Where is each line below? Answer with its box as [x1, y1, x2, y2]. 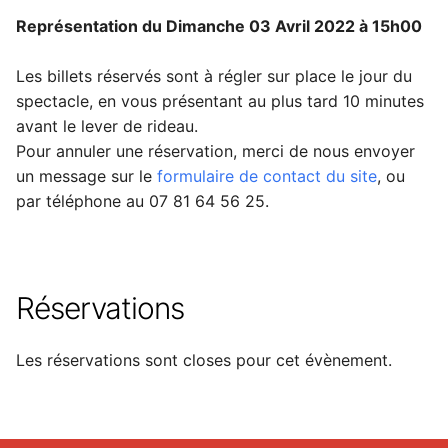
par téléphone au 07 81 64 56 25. [16, 190, 269, 211]
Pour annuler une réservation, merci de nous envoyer [16, 140, 415, 161]
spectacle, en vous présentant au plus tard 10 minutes [16, 90, 424, 111]
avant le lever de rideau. [16, 115, 198, 136]
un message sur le [16, 165, 157, 186]
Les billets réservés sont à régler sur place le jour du [16, 65, 412, 86]
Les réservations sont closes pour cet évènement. [16, 349, 392, 370]
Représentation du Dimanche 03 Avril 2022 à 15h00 [16, 15, 422, 36]
